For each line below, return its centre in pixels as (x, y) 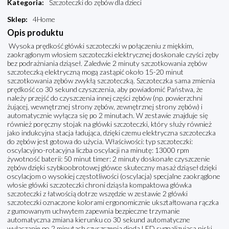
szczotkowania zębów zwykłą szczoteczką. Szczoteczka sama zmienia (111, 81)
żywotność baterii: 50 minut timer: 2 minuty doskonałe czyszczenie (109, 159)
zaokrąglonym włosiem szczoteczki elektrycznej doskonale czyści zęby (113, 55)
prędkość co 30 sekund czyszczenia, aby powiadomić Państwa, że (105, 89)
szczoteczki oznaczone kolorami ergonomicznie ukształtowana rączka (113, 202)
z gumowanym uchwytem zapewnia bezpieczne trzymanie (94, 211)
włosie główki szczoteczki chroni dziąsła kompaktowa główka (99, 185)
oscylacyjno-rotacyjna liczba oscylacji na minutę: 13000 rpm (98, 150)
